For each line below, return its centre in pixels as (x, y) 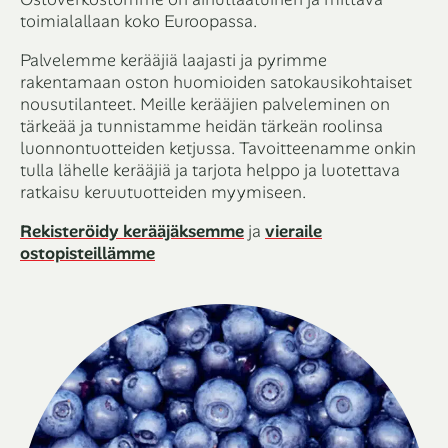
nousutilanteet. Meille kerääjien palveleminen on (205, 103)
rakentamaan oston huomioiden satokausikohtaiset (216, 81)
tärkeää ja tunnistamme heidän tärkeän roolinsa (201, 125)
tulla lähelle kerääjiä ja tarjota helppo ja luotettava (210, 169)
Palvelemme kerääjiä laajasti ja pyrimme (173, 59)
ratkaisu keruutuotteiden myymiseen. (163, 191)
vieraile (293, 230)
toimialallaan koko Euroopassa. (138, 20)
